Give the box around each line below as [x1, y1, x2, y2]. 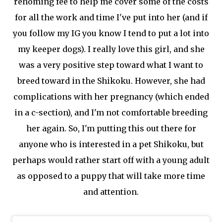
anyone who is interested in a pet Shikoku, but [18, 139, 204, 149]
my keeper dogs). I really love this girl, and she [17, 44, 205, 54]
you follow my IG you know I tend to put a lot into [13, 28, 209, 38]
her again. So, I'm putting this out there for [26, 123, 196, 133]
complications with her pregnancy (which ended [13, 92, 209, 102]
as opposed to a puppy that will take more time [17, 171, 205, 181]
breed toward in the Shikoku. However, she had [17, 76, 205, 86]
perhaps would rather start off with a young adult [12, 155, 210, 165]
